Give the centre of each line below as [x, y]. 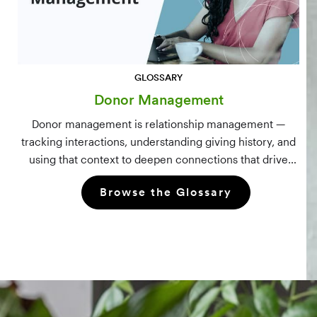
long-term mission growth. [158, 177]
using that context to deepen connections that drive [158, 160]
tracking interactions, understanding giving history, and [158, 142]
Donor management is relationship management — [158, 124]
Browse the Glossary [166, 192]
